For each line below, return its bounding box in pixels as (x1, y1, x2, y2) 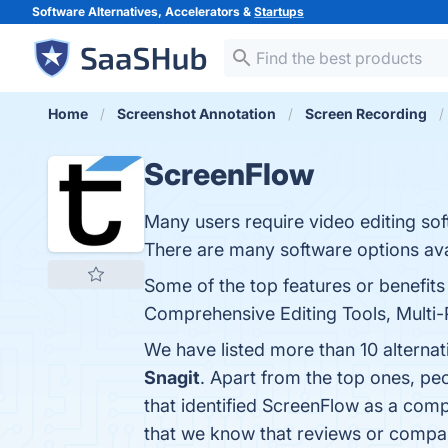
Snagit (144, 367, 200, 388)
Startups (254, 4, 304, 19)
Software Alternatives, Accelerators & (32, 4, 254, 19)
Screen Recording (305, 105, 427, 122)
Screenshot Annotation (117, 105, 276, 122)
